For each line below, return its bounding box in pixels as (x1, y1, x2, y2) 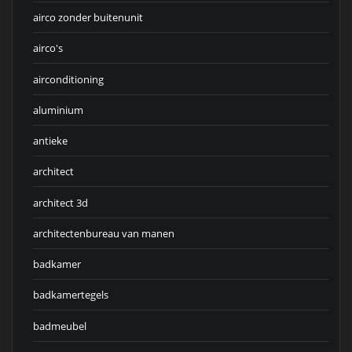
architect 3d (33, 195, 88, 210)
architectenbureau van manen (33, 225, 174, 240)
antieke (33, 134, 68, 148)
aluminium (33, 102, 83, 117)
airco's (33, 41, 63, 56)
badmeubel (33, 318, 86, 333)
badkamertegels (33, 288, 108, 302)
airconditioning (33, 71, 104, 86)
